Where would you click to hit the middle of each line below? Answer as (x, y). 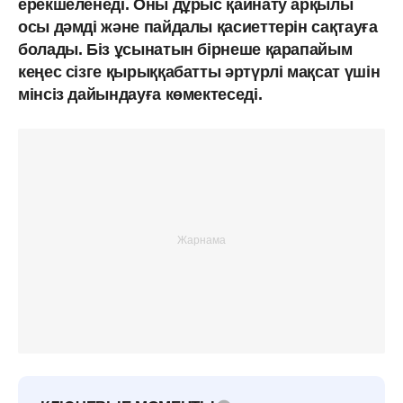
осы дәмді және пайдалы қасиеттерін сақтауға (198, 27)
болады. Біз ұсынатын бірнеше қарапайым (185, 49)
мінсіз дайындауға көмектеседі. (140, 94)
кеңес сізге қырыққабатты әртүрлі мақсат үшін (199, 72)
